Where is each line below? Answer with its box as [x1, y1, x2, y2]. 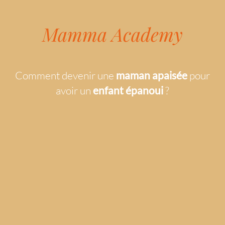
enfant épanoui [93, 84, 165, 96]
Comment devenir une [15, 69, 116, 82]
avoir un [56, 84, 93, 97]
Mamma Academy [42, 22, 183, 46]
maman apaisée [116, 69, 187, 81]
